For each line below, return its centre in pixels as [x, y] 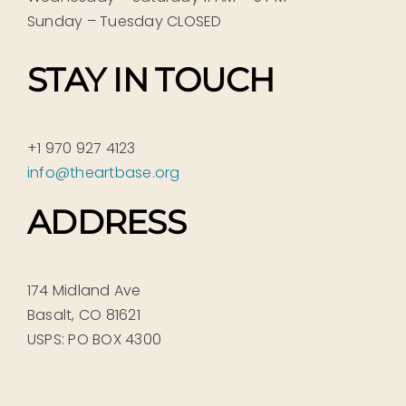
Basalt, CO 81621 [83, 314]
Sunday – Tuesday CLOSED [124, 22]
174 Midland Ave [84, 290]
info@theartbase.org [103, 172]
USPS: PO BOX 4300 [94, 339]
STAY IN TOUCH [150, 80]
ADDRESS [106, 222]
